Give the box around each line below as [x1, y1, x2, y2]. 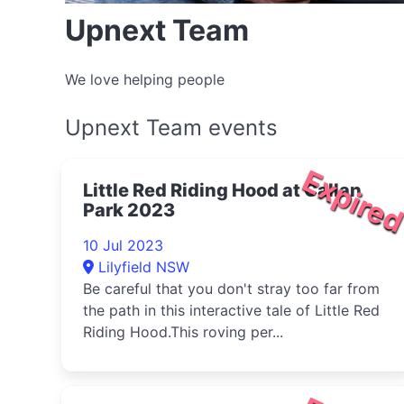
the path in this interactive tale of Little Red [83, 301, 380, 319]
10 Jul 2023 [83, 236, 163, 254]
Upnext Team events [65, 115, 278, 141]
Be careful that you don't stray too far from [83, 280, 380, 298]
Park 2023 [83, 199, 175, 221]
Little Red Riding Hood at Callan [83, 179, 362, 201]
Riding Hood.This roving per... [83, 323, 283, 341]
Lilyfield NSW [98, 258, 189, 276]
